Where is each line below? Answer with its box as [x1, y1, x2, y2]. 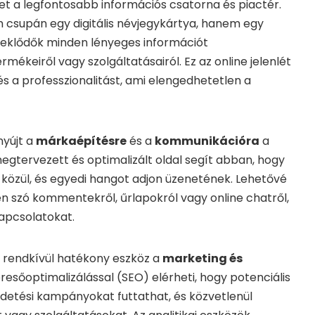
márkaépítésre [36, 133, 127, 150]
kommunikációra [155, 133, 259, 150]
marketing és [162, 250, 243, 267]
